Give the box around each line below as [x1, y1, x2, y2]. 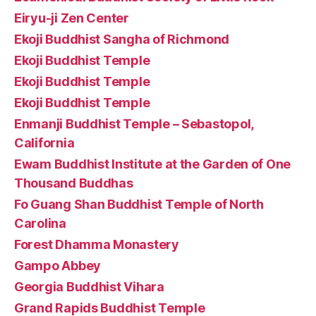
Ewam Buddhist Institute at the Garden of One [14, 156, 291, 171]
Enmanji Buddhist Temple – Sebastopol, [14, 116, 254, 131]
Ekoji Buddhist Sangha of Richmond [14, 31, 230, 47]
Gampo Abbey [14, 257, 102, 273]
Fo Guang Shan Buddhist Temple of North [14, 196, 264, 212]
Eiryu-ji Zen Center [14, 10, 129, 25]
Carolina [14, 215, 66, 231]
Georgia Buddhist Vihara [14, 279, 164, 294]
